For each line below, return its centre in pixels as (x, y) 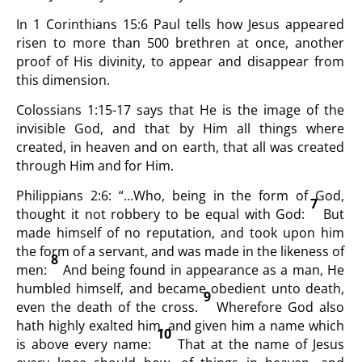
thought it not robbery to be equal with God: (164, 214)
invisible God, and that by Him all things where (180, 128)
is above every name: (87, 344)
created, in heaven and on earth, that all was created (180, 147)
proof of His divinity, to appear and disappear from (180, 61)
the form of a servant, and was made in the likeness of (180, 251)
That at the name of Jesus (261, 344)
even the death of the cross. (110, 307)
